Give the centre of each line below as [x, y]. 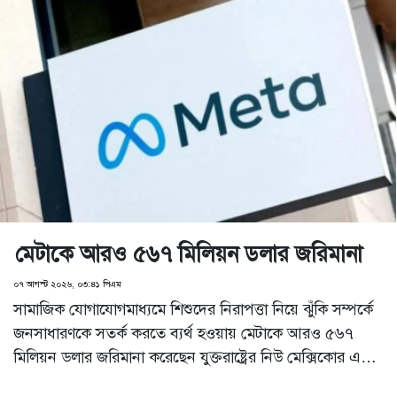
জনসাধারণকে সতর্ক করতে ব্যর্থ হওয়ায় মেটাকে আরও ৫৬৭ [183, 333]
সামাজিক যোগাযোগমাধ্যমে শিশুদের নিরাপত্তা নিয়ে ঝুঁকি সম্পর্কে [193, 309]
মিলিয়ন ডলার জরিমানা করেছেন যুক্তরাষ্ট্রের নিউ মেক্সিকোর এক [192, 357]
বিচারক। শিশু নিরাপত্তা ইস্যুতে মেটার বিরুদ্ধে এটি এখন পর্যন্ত [188, 381]
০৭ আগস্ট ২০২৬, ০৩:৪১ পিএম [67, 284]
